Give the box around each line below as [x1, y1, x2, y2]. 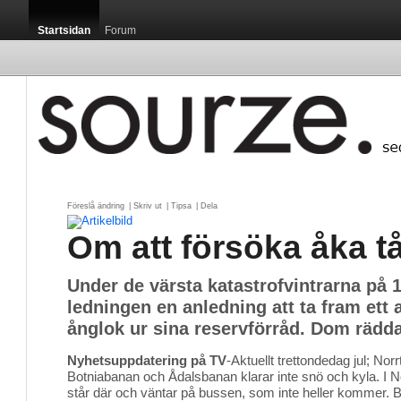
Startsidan [38, 24, 90, 37]
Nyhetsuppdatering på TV [67, 353, 226, 368]
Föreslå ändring [67, 201, 124, 210]
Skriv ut [133, 201, 162, 210]
